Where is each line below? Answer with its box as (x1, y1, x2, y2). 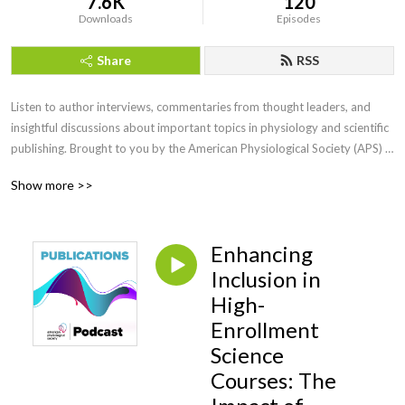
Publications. (11, 162, 78, 176)
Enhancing (211, 240, 313, 267)
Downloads (79, 12, 134, 25)
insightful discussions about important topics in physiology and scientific (11, 120, 389, 135)
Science (211, 342, 284, 368)
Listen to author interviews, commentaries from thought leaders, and (11, 99, 371, 114)
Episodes (277, 12, 322, 25)
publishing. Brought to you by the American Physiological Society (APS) (11, 141, 382, 155)
